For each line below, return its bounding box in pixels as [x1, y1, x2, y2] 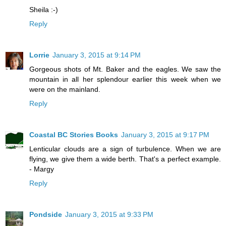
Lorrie [29, 51, 49, 60]
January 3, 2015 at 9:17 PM [121, 131, 209, 139]
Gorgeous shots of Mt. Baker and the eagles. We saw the [29, 65, 221, 74]
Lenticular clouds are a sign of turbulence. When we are [29, 145, 221, 153]
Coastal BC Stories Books [29, 131, 118, 139]
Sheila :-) [29, 6, 58, 14]
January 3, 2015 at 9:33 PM [65, 210, 153, 219]
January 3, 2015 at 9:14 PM [52, 51, 141, 60]
